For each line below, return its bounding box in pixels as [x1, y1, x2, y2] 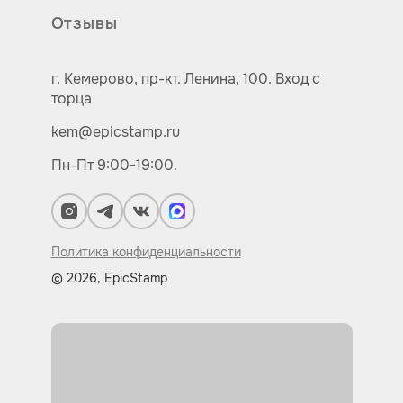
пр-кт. [140, 69, 181, 88]
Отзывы [50, 13, 118, 33]
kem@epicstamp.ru [50, 122, 180, 141]
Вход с [274, 69, 320, 88]
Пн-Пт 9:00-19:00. [50, 156, 177, 175]
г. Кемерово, [50, 69, 141, 88]
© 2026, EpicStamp [50, 270, 167, 286]
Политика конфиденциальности [50, 244, 241, 260]
